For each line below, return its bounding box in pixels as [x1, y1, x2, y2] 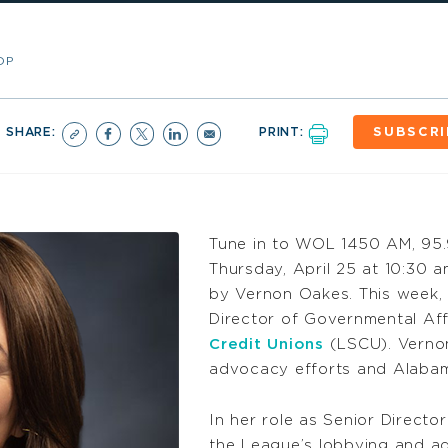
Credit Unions [209, 337, 324, 353]
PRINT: [259, 125, 309, 138]
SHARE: [6, 125, 61, 138]
